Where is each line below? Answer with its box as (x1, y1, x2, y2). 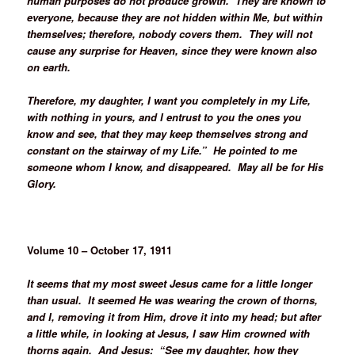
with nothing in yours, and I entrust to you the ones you (27, 109, 302, 124)
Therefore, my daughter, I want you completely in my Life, (27, 92, 311, 108)
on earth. (27, 59, 78, 74)
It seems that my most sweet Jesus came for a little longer (27, 276, 313, 292)
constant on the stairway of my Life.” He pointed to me (27, 142, 298, 158)
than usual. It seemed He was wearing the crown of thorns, (27, 292, 319, 308)
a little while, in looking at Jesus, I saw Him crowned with (27, 326, 311, 342)
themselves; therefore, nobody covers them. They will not (27, 25, 313, 41)
